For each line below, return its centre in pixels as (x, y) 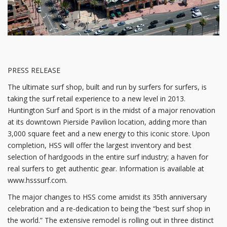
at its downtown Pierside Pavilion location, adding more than (107, 122)
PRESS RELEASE (34, 70)
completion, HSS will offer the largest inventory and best (100, 145)
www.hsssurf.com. (37, 180)
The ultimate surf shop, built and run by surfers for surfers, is (107, 87)
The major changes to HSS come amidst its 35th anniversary (107, 197)
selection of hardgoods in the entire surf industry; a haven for (108, 157)
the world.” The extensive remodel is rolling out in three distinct (111, 220)
